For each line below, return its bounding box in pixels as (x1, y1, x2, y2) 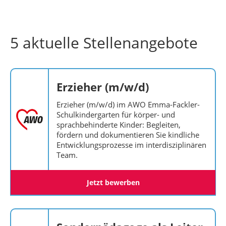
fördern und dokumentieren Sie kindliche (56, 130, 199, 140)
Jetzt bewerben (86, 178, 140, 187)
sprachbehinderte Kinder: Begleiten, (56, 120, 181, 130)
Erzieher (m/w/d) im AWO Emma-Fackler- (56, 99, 200, 109)
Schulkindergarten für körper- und (56, 109, 175, 120)
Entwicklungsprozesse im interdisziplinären (56, 140, 206, 150)
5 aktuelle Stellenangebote (10, 32, 198, 53)
